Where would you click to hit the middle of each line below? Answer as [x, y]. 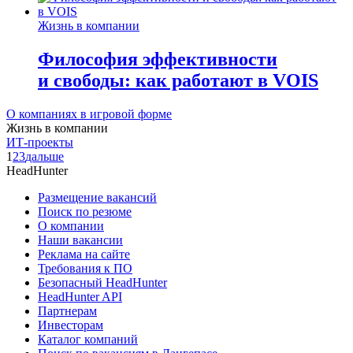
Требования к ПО [85, 269]
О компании [71, 226]
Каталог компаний [88, 340]
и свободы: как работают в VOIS [178, 81]
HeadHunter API [80, 297]
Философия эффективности [158, 59]
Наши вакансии [80, 240]
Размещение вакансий [97, 198]
